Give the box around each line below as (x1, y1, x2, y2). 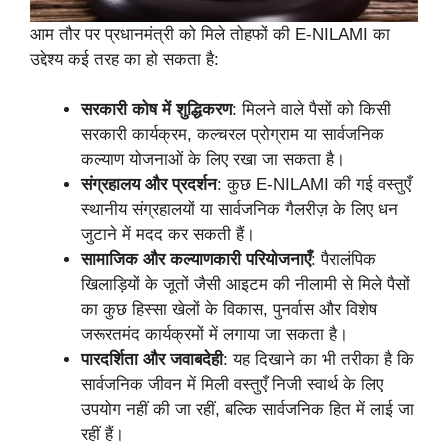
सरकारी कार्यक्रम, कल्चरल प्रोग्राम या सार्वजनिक (81, 125, 384, 145)
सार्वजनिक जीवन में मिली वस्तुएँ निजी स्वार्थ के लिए (81, 375, 383, 395)
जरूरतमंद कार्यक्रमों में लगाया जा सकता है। (81, 325, 348, 345)
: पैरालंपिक (311, 250, 376, 270)
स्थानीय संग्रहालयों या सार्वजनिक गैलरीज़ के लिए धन (81, 200, 398, 220)
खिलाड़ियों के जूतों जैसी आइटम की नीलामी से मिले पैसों (81, 275, 410, 295)
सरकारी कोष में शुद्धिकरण (81, 100, 232, 120)
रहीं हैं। (81, 425, 124, 445)
